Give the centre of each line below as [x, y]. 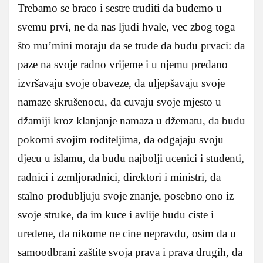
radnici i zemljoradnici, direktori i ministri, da [119, 177]
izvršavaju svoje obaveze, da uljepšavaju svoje [121, 83]
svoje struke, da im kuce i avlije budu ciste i [116, 214]
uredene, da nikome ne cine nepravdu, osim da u [127, 233]
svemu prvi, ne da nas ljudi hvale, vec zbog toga [126, 26]
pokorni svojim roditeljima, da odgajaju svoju [121, 139]
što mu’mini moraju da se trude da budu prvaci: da [131, 45]
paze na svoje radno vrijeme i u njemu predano [123, 64]
